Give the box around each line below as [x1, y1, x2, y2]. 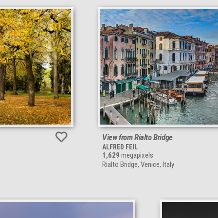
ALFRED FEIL [102, 143, 138, 151]
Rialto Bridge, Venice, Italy [102, 160, 174, 169]
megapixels [120, 150, 153, 160]
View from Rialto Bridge [102, 132, 173, 142]
